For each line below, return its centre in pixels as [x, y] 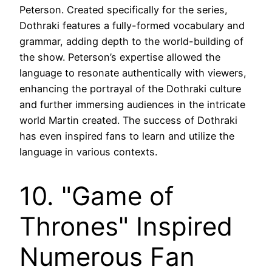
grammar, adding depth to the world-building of [131, 42]
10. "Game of [97, 196]
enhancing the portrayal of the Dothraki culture [130, 89]
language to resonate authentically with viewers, [133, 73]
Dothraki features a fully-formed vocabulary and [132, 26]
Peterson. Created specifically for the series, [124, 10]
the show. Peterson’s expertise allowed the [120, 57]
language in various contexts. [88, 152]
